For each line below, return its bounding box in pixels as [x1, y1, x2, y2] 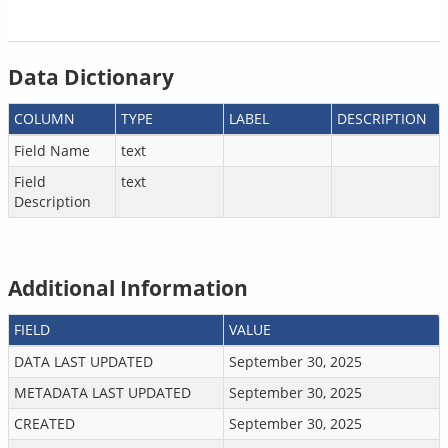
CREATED [14, 414, 75, 433]
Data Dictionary [8, 63, 174, 91]
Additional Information [8, 274, 248, 302]
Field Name [14, 141, 90, 160]
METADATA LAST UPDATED [14, 383, 191, 402]
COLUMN [14, 109, 75, 128]
